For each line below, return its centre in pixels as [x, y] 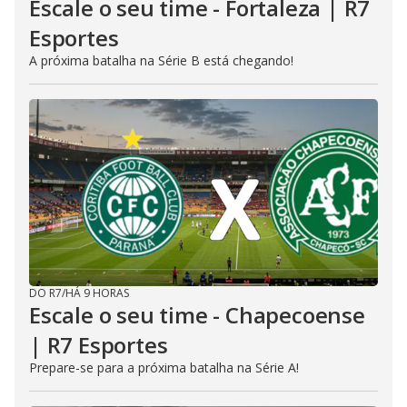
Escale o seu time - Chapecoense [197, 315]
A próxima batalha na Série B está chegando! [161, 60]
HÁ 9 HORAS [97, 293]
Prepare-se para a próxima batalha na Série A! [164, 367]
